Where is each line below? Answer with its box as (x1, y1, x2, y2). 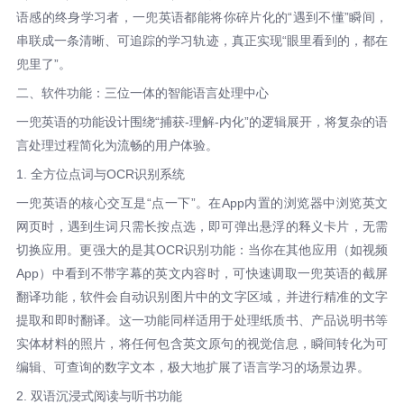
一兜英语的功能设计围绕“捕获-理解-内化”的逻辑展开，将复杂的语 (15, 115, 389, 130)
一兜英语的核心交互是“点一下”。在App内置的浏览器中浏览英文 (15, 196, 389, 211)
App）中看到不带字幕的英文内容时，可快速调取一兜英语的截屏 (15, 266, 389, 281)
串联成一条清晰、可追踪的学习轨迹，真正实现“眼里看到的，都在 (15, 33, 389, 49)
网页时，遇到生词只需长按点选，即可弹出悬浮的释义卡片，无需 (15, 219, 389, 234)
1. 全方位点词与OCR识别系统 (15, 167, 185, 182)
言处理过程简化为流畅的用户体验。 (15, 138, 218, 153)
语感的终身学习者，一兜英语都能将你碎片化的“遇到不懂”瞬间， (15, 10, 389, 25)
